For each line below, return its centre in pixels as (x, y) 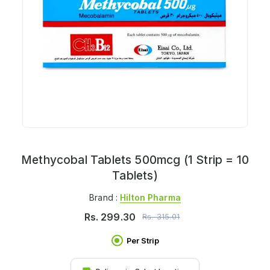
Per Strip (143, 240)
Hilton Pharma (150, 197)
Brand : (105, 197)
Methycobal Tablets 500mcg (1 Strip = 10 (135, 160)
